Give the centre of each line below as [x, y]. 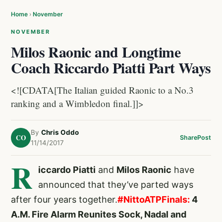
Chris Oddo [60, 132]
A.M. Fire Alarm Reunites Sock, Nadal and [99, 214]
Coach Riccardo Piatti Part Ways [111, 67]
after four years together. [64, 199]
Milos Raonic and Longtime [96, 52]
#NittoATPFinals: [154, 199]
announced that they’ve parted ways [116, 185]
